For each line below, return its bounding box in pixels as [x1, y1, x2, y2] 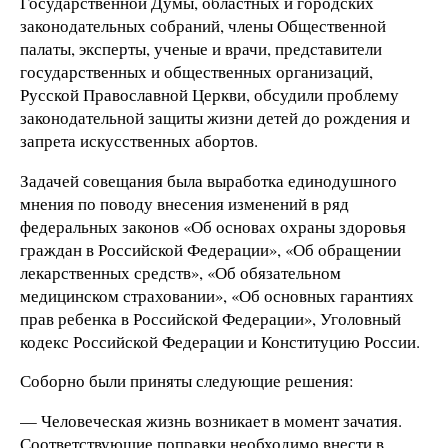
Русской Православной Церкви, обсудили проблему [20, 82, 399, 106]
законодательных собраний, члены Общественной [20, 13, 386, 37]
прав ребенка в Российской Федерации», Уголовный [20, 306, 401, 330]
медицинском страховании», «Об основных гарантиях [20, 283, 414, 307]
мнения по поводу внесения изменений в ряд [20, 191, 349, 215]
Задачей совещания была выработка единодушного [20, 168, 397, 192]
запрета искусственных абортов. [20, 128, 258, 152]
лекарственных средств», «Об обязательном [20, 260, 341, 284]
